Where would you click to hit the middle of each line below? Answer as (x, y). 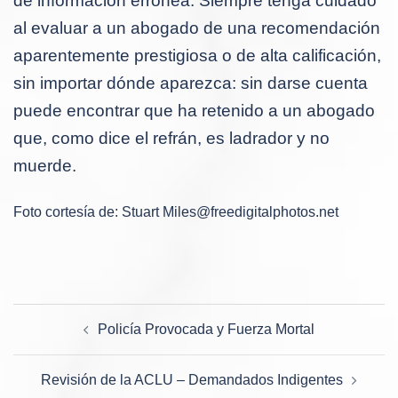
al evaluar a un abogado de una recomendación (197, 28)
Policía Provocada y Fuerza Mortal (206, 329)
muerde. (45, 165)
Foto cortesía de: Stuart (88, 211)
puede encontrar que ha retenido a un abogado (194, 110)
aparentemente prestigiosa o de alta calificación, (197, 55)
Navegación (72, 314)
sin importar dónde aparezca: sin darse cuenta (191, 83)
